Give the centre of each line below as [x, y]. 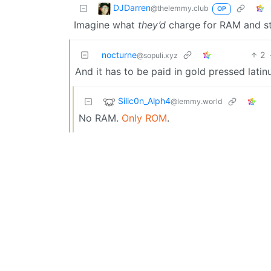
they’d [152, 24]
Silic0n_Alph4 [144, 100]
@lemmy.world [197, 101]
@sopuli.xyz [157, 55]
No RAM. [100, 118]
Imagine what [106, 24]
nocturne [119, 54]
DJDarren [132, 7]
